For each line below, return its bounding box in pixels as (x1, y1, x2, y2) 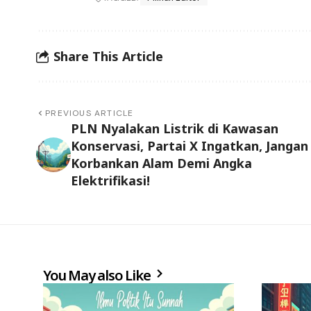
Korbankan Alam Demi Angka (71, 155, 252, 172)
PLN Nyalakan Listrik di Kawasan (71, 120, 278, 137)
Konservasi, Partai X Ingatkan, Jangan (71, 137, 308, 155)
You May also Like (43, 266, 153, 285)
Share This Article (53, 47, 163, 65)
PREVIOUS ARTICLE (45, 108, 134, 119)
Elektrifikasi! (71, 172, 150, 190)
